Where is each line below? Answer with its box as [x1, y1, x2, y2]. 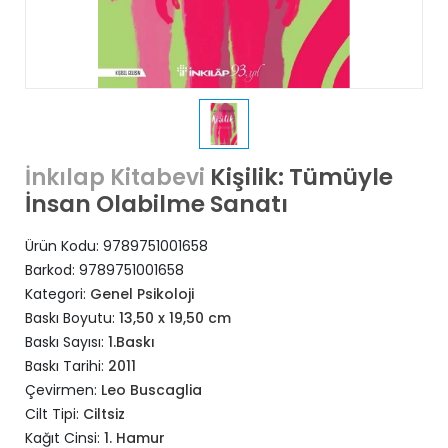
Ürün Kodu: [25, 236, 103, 256]
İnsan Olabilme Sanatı [25, 188, 288, 220]
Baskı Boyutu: [25, 308, 119, 328]
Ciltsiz [83, 404, 125, 424]
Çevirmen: [25, 380, 101, 400]
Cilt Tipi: [25, 404, 83, 424]
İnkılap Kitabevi [25, 162, 205, 193]
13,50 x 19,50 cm [119, 308, 231, 328]
